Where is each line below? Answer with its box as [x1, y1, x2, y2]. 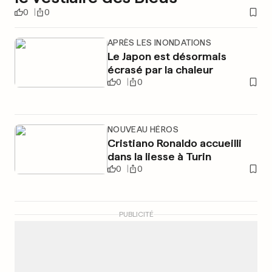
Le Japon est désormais [107, 50, 226, 63]
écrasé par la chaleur [107, 63, 213, 76]
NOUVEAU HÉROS [107, 124, 178, 134]
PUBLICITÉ [118, 210, 154, 219]
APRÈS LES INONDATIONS [107, 38, 212, 47]
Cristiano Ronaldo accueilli [107, 137, 242, 149]
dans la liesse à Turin [107, 150, 211, 163]
